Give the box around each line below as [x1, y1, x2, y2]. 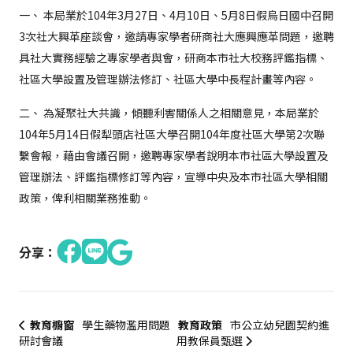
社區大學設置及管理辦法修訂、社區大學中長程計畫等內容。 [19, 71, 317, 87]
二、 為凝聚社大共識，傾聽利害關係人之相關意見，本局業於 [19, 105, 319, 121]
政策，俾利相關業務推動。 [19, 190, 151, 206]
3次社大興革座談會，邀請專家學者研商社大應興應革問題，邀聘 [19, 28, 334, 45]
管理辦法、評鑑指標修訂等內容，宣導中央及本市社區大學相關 [19, 169, 328, 185]
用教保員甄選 [176, 332, 245, 348]
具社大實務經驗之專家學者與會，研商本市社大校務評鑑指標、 [19, 50, 328, 66]
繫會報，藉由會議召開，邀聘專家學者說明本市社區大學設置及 [19, 147, 328, 164]
